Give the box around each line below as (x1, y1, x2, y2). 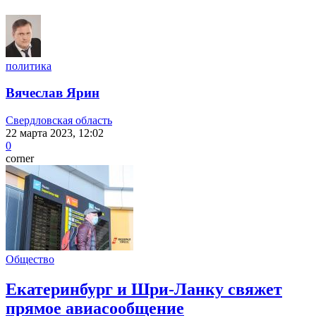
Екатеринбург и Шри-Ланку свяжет (6, 279, 282, 298)
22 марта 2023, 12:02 (6, 127, 104, 139)
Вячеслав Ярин (6, 85, 99, 101)
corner (6, 152, 34, 164)
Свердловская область (6, 114, 112, 126)
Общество (6, 253, 54, 265)
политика (6, 59, 51, 72)
